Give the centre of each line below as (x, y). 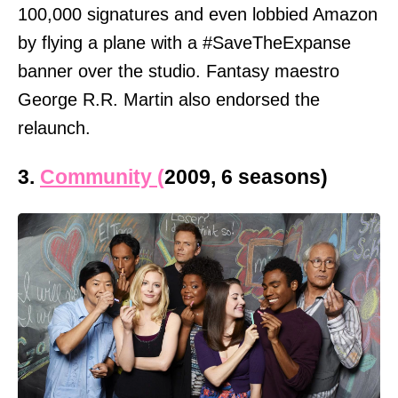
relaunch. (54, 127)
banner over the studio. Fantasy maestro (179, 71)
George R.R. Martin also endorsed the (169, 99)
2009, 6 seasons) (246, 177)
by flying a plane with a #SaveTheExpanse (184, 42)
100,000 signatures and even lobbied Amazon (198, 14)
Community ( (102, 177)
